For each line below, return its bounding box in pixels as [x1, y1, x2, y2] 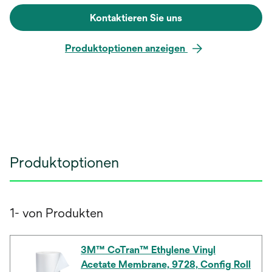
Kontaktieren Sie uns [90, 12, 182, 24]
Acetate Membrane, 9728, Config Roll [81, 258, 251, 270]
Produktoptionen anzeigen [65, 42, 188, 54]
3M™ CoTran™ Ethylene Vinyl [81, 243, 216, 256]
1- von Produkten [10, 205, 103, 220]
